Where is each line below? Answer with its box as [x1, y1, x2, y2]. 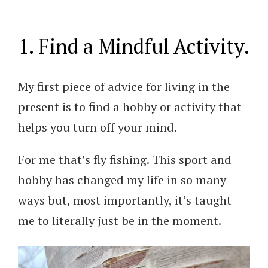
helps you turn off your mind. [18, 119, 177, 136]
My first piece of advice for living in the [18, 78, 230, 95]
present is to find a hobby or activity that [18, 99, 242, 115]
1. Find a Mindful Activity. [18, 33, 249, 60]
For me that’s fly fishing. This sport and [18, 151, 232, 168]
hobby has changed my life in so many [18, 172, 226, 188]
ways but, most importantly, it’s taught [18, 192, 232, 209]
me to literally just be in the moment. [18, 212, 221, 229]
